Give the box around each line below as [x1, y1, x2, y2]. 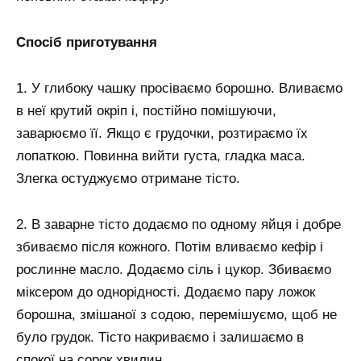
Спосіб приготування [16, 34, 157, 50]
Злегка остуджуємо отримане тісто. [16, 170, 240, 186]
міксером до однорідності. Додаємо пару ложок [16, 284, 315, 300]
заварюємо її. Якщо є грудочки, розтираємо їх [16, 125, 308, 141]
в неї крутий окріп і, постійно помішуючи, [16, 102, 276, 118]
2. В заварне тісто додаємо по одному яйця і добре [16, 216, 341, 232]
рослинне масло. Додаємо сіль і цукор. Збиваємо [16, 261, 331, 277]
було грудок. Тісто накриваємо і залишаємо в [16, 329, 304, 345]
